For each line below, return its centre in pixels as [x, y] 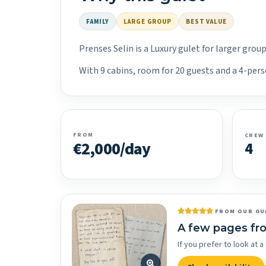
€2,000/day [112, 149]
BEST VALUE [206, 21]
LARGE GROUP [148, 21]
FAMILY [98, 21]
